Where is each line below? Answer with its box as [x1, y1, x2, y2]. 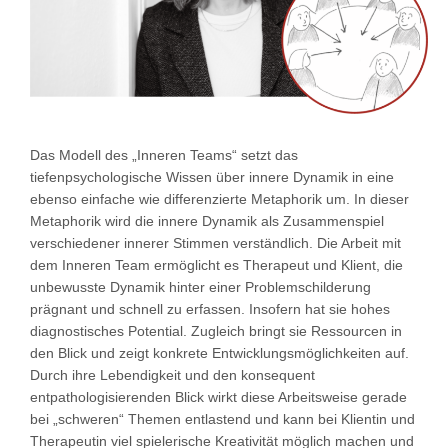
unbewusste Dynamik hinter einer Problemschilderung [30, 278, 371, 295]
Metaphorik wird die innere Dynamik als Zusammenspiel [30, 212, 384, 229]
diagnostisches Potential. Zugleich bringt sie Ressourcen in [30, 322, 402, 339]
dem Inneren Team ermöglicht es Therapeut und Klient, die [30, 256, 403, 273]
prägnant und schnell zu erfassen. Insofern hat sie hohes [30, 300, 390, 317]
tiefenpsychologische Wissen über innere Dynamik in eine [30, 168, 394, 185]
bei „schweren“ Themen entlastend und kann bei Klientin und [30, 410, 415, 427]
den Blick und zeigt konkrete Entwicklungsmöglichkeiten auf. [30, 344, 409, 361]
